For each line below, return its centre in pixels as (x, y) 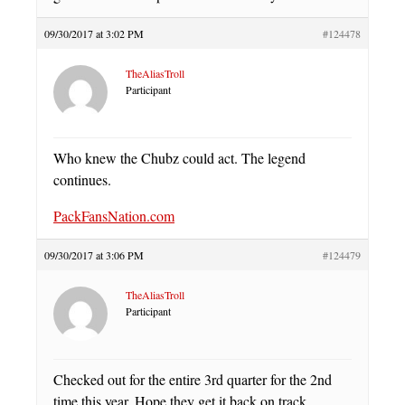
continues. (82, 179)
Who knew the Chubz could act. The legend (179, 158)
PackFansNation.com (114, 216)
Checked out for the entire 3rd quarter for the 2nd (193, 379)
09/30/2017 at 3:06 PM (94, 255)
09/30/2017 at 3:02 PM (94, 33)
